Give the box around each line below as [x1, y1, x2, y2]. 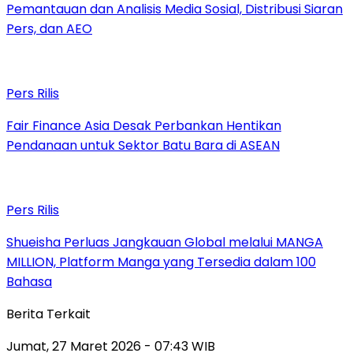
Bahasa [6, 273, 52, 292]
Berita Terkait [6, 305, 91, 324]
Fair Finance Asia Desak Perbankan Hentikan [6, 117, 281, 136]
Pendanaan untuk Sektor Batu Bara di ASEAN [6, 136, 280, 155]
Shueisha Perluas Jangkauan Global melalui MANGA [6, 233, 323, 252]
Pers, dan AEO [6, 20, 92, 39]
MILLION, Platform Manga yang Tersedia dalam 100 [6, 253, 316, 272]
